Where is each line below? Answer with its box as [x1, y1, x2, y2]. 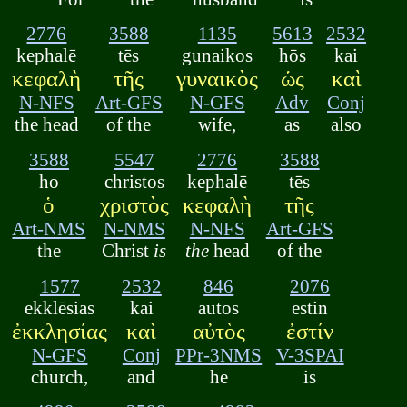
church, [31, 365, 89, 387]
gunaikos [182, 45, 253, 66]
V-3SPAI [275, 343, 344, 365]
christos [104, 171, 164, 193]
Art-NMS [12, 218, 86, 240]
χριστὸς [99, 193, 169, 218]
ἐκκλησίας [12, 318, 108, 343]
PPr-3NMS [175, 343, 263, 365]
